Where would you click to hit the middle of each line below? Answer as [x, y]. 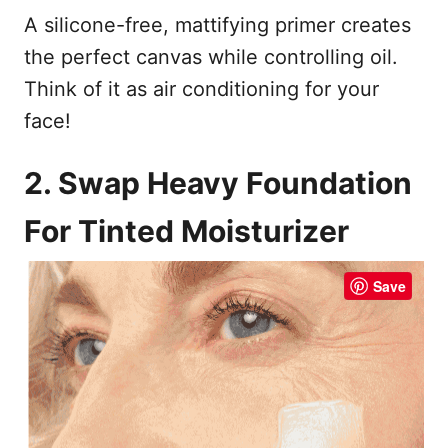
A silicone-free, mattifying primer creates [217, 24]
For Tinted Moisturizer [186, 230]
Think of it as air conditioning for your [201, 88]
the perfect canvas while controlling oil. [211, 56]
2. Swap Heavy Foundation [218, 182]
